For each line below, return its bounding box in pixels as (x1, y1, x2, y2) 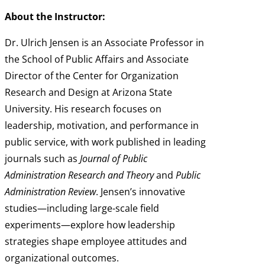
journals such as (5, 151, 80, 165)
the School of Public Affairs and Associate (5, 52, 189, 66)
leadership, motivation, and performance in (5, 118, 199, 132)
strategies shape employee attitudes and (5, 234, 187, 248)
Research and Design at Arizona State (5, 85, 172, 99)
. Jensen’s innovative (96, 185, 185, 198)
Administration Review (5, 185, 96, 198)
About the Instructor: (5, 9, 105, 23)
